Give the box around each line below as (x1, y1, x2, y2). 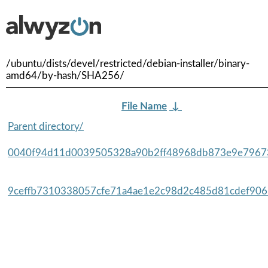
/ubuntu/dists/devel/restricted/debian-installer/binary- (6, 59, 249, 69)
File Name (121, 100, 167, 111)
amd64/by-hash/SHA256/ (6, 71, 124, 81)
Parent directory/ (8, 121, 84, 132)
